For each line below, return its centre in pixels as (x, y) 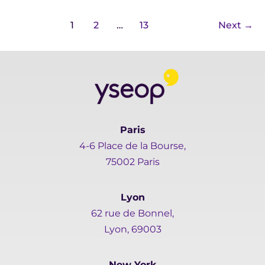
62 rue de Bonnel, (132, 213)
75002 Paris (132, 161)
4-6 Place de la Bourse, (132, 146)
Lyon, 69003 (132, 229)
